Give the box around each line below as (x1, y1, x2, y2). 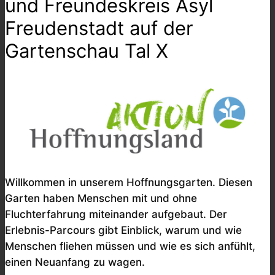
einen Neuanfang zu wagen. (5, 255, 145, 268)
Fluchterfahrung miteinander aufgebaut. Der (5, 207, 227, 220)
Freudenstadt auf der (5, 17, 193, 40)
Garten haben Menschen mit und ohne (5, 192, 197, 204)
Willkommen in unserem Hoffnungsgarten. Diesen (5, 176, 252, 188)
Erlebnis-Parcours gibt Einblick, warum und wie (5, 223, 242, 236)
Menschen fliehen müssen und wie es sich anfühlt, (5, 239, 255, 252)
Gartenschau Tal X (5, 39, 168, 63)
